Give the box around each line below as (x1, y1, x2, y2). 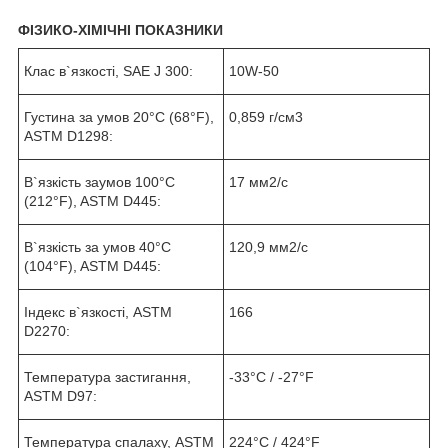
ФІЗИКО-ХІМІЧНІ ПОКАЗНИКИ (18, 21, 223, 38)
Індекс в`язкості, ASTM (24, 303, 172, 320)
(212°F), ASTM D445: (24, 192, 165, 209)
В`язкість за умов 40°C (24, 238, 171, 255)
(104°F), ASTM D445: (24, 257, 161, 274)
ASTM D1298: (24, 127, 121, 144)
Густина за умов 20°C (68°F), (24, 108, 214, 125)
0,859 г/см (229, 108, 295, 125)
